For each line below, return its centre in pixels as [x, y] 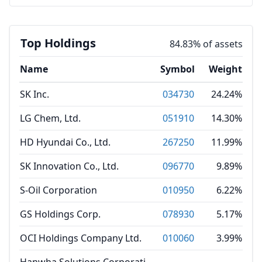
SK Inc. [35, 94]
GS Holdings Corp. [60, 214]
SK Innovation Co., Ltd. [69, 166]
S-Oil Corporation [58, 190]
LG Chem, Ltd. [50, 118]
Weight [225, 69]
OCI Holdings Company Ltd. [81, 238]
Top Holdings [58, 43]
